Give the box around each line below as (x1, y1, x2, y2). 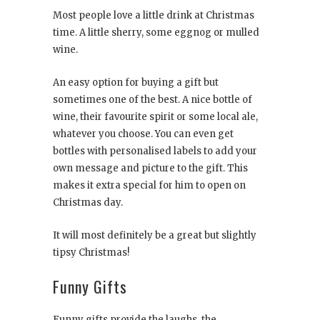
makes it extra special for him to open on (53, 179, 246, 192)
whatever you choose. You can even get (53, 128, 234, 141)
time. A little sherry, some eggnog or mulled (53, 26, 259, 39)
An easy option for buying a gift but (53, 76, 219, 89)
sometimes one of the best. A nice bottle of (53, 94, 252, 106)
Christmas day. (53, 196, 123, 209)
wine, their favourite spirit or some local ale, (53, 111, 258, 124)
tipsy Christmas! (53, 246, 129, 259)
